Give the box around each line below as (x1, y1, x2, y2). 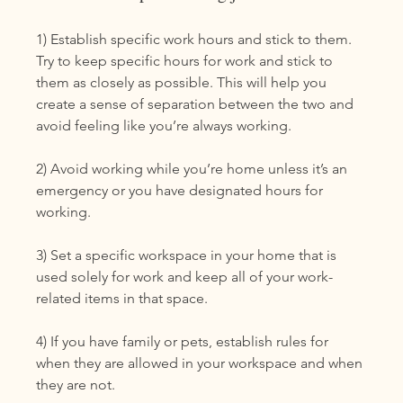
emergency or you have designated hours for (36, 181, 327, 199)
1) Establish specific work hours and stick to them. (36, 30, 356, 48)
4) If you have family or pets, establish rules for (36, 332, 333, 350)
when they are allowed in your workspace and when (36, 354, 367, 372)
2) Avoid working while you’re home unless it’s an (36, 159, 352, 177)
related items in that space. (36, 289, 212, 307)
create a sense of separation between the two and (36, 94, 358, 112)
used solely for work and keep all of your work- (36, 267, 334, 285)
